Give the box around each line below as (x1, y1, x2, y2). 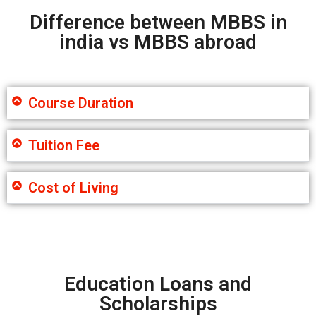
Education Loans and (64, 272, 252, 296)
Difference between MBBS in (29, 10, 287, 34)
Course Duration (28, 94, 133, 111)
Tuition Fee (28, 136, 99, 154)
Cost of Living (28, 178, 119, 196)
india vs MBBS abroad (59, 30, 257, 54)
